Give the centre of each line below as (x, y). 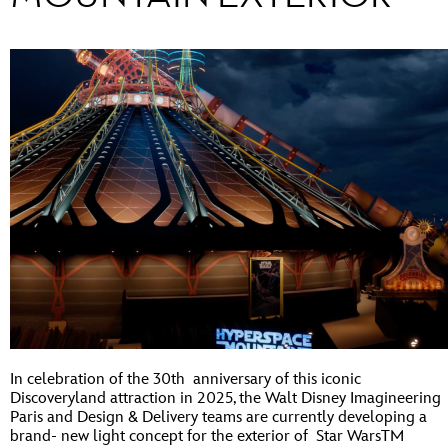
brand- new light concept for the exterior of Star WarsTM (207, 436)
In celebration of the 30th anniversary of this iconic (185, 379)
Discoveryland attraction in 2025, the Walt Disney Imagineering (225, 398)
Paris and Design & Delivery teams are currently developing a (218, 417)
